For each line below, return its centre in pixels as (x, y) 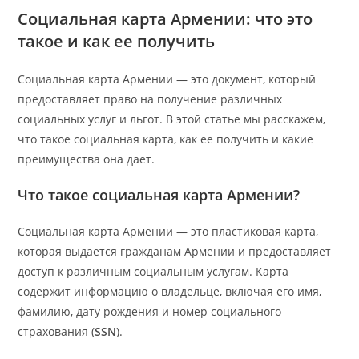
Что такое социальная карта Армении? (159, 194)
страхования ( (56, 331)
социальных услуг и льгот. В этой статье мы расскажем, (172, 119)
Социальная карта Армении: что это (165, 18)
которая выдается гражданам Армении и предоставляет (175, 251)
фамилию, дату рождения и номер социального (150, 311)
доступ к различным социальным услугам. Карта (153, 271)
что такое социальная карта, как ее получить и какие (166, 139)
